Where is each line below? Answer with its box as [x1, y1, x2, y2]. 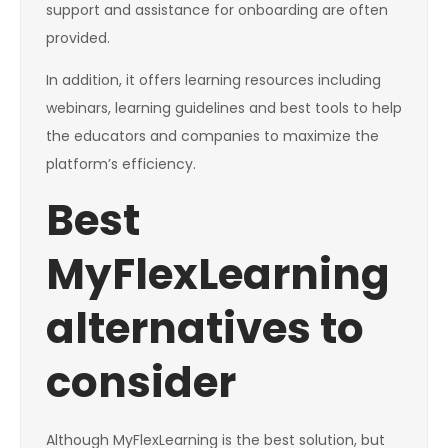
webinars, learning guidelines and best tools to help [46, 98, 402, 119]
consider [46, 353, 236, 413]
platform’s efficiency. [46, 154, 196, 175]
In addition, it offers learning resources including [46, 70, 381, 91]
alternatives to [46, 299, 364, 359]
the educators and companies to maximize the [46, 126, 379, 147]
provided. [46, 28, 110, 49]
